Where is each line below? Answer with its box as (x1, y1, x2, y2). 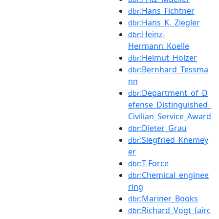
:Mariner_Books (140, 193, 198, 204)
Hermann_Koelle (128, 40, 189, 51)
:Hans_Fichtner (140, 5, 195, 16)
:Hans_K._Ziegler (140, 17, 200, 28)
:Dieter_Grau (140, 122, 187, 133)
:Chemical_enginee (140, 169, 209, 180)
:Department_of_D (140, 87, 208, 98)
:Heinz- (140, 28, 165, 40)
